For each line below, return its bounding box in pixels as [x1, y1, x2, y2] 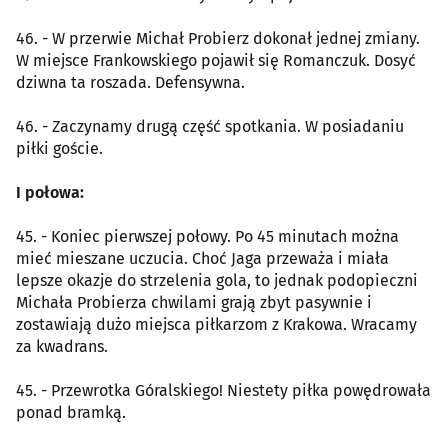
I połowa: [16, 182, 84, 202]
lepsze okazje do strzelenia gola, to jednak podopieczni [16, 270, 418, 290]
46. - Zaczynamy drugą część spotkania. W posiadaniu [16, 116, 404, 136]
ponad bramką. [16, 402, 126, 422]
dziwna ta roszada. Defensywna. [16, 72, 245, 92]
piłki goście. [16, 138, 103, 158]
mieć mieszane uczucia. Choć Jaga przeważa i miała [16, 248, 389, 268]
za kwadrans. [16, 336, 108, 356]
